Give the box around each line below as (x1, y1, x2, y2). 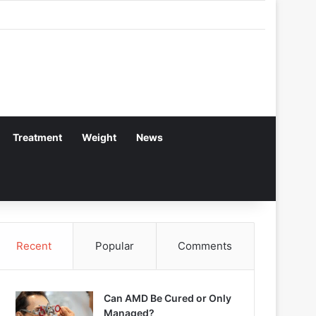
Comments (178, 239, 233, 253)
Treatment (13, 131, 62, 143)
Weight (82, 131, 116, 143)
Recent (16, 239, 51, 253)
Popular (95, 239, 134, 253)
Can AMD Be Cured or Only (104, 292, 231, 304)
